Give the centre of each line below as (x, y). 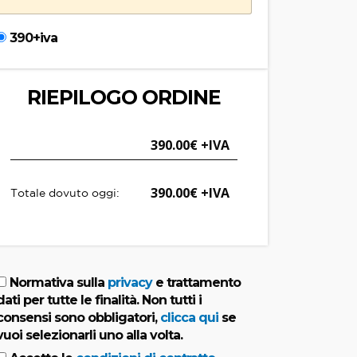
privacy (129, 282)
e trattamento (196, 282)
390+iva (33, 37)
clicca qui (189, 317)
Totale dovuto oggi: (65, 193)
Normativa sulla (57, 282)
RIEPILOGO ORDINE (124, 97)
